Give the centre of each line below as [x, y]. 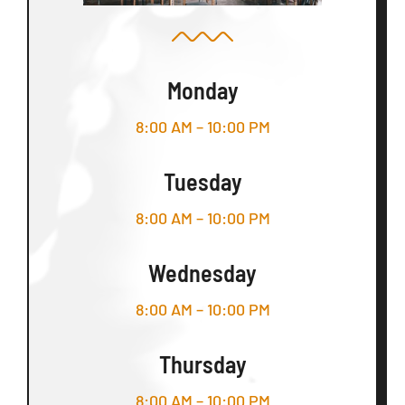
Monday [202, 89]
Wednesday [202, 272]
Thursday [202, 363]
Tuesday [202, 181]
